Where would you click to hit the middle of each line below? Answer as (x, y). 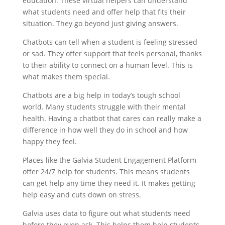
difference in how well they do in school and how (105, 130)
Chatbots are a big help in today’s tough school (101, 95)
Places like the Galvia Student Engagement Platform (109, 160)
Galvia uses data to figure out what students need (106, 213)
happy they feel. (49, 141)
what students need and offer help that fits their (104, 12)
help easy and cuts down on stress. (82, 194)
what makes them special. (66, 76)
